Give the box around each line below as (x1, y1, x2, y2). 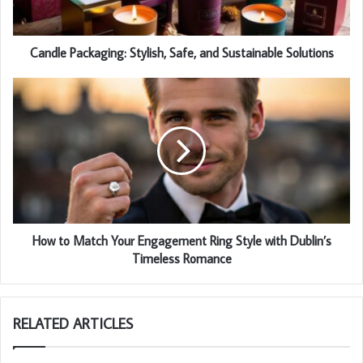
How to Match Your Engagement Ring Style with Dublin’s (32, 232, 331, 249)
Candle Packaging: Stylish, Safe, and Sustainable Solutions (29, 44, 334, 61)
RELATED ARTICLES (13, 314, 133, 333)
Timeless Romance (131, 250, 232, 267)
